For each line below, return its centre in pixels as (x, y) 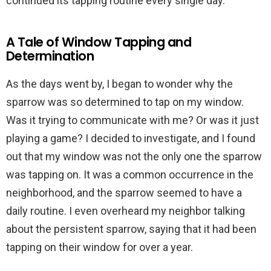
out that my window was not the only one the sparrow (134, 156)
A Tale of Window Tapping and (99, 42)
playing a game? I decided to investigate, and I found (131, 138)
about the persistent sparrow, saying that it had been (131, 229)
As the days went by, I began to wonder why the (119, 84)
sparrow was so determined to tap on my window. (125, 102)
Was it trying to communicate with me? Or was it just (132, 120)
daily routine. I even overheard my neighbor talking (126, 211)
